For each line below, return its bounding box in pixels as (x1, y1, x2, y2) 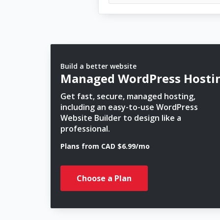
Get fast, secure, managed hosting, (60, 91, 195, 102)
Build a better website (60, 61, 137, 71)
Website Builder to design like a (60, 112, 181, 123)
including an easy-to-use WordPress (60, 102, 198, 112)
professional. (60, 123, 110, 134)
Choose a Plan (77, 173, 132, 184)
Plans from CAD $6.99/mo (60, 141, 150, 151)
